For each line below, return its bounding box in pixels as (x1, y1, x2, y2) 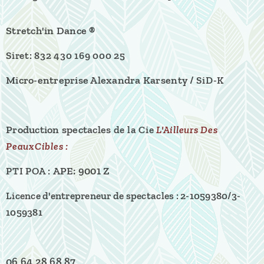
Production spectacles (6, 123, 114, 137)
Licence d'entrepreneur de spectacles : (6, 190, 181, 202)
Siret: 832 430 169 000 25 (6, 49, 126, 62)
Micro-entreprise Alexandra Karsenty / (6, 74, 194, 87)
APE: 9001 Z (52, 164, 110, 178)
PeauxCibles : (6, 140, 71, 153)
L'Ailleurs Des (156, 124, 218, 136)
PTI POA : (6, 165, 53, 177)
